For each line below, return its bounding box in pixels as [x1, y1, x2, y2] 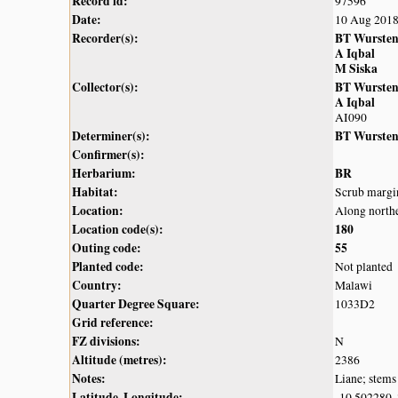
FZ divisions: [72, 331, 140, 350]
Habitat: [72, 182, 118, 201]
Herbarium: [72, 163, 136, 182]
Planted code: [72, 257, 144, 275]
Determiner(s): [72, 126, 150, 145]
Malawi [335, 276, 372, 293]
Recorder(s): [72, 28, 139, 47]
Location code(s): [72, 219, 163, 238]
